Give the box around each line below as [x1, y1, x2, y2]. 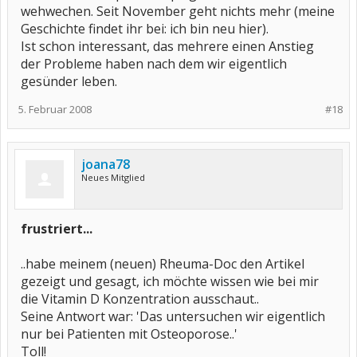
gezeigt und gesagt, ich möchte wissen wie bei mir [21, 273, 319, 290]
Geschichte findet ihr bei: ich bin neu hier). [21, 20, 269, 37]
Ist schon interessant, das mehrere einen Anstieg [21, 37, 314, 55]
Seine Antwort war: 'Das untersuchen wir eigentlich [21, 308, 325, 325]
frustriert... [21, 220, 92, 237]
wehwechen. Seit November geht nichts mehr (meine [21, 2, 335, 20]
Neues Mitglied [81, 171, 145, 183]
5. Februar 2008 [18, 102, 92, 116]
